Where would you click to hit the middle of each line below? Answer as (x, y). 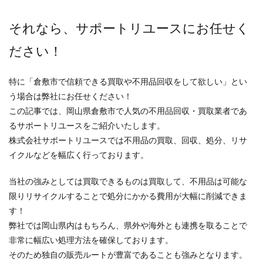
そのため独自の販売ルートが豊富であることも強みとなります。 (128, 255)
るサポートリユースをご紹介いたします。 (87, 126)
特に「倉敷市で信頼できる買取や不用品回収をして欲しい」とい (128, 82)
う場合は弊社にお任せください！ (70, 96)
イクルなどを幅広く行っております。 (79, 155)
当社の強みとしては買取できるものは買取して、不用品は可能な (128, 181)
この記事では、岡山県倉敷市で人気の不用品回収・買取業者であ (128, 111)
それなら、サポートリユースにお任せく (129, 28)
